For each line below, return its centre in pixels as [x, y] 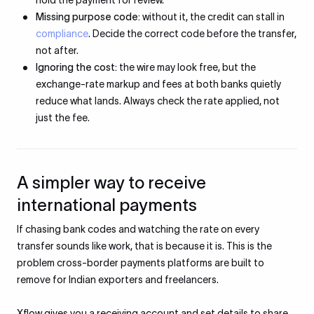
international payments [107, 205]
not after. [57, 50]
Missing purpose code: [88, 17]
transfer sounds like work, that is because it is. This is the [144, 246]
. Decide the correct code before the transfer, [192, 34]
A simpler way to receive [111, 183]
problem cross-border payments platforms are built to [141, 263]
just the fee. [63, 118]
